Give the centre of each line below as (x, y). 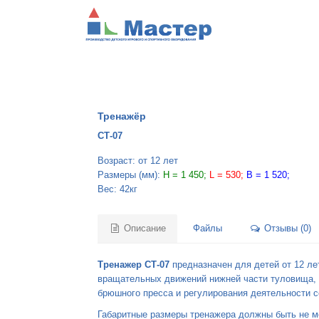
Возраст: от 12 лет (138, 161)
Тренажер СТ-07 (134, 265)
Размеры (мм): (131, 175)
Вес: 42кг (118, 189)
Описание (143, 228)
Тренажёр (122, 116)
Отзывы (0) (286, 228)
